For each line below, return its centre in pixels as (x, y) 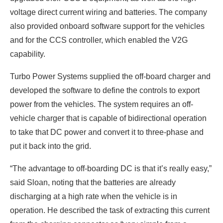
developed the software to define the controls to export (105, 90)
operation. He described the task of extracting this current (110, 210)
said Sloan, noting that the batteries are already (93, 182)
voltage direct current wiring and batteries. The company (109, 12)
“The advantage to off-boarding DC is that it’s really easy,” (111, 168)
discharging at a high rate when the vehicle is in (94, 196)
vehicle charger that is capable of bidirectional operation (108, 118)
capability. (28, 54)
